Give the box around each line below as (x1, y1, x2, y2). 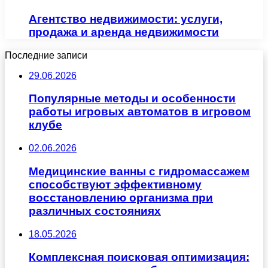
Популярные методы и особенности (29, 92, 236, 105)
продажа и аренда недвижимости (29, 26, 219, 39)
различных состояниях (29, 204, 161, 217)
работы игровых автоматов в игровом (29, 105, 251, 118)
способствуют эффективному (29, 178, 202, 191)
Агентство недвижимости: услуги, (29, 13, 223, 26)
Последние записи (5, 50, 87, 60)
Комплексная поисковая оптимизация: (29, 251, 249, 264)
